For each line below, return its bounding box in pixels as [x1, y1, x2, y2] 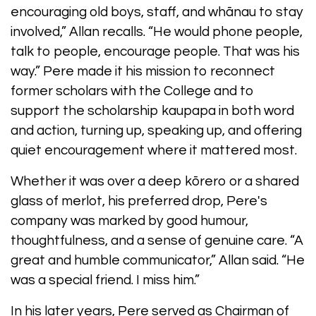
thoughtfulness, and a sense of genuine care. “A [11, 233, 303, 248]
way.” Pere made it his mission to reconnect [11, 63, 275, 78]
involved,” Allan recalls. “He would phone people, [11, 24, 303, 39]
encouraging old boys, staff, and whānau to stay [11, 4, 303, 19]
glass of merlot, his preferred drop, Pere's [11, 193, 267, 208]
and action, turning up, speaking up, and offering [11, 123, 302, 138]
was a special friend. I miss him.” [11, 272, 200, 287]
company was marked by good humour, [11, 213, 248, 228]
